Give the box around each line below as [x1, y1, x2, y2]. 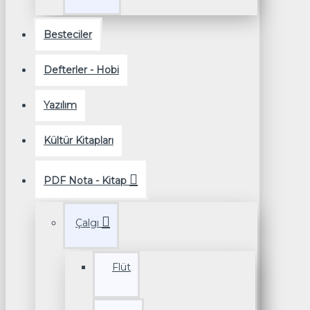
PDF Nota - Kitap [44, 174, 127, 188]
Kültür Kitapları [44, 134, 113, 147]
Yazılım [44, 99, 77, 112]
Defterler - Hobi [44, 64, 119, 77]
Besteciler [44, 28, 92, 42]
